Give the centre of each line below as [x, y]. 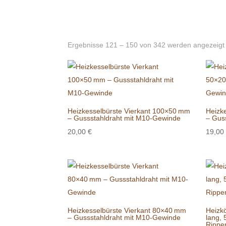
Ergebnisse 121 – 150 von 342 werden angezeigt [146, 45]
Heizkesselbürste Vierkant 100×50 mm [129, 111]
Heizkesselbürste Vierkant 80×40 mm [127, 210]
